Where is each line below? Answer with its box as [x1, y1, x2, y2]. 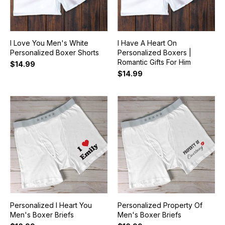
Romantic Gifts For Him [117, 58, 191, 67]
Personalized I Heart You [10, 201, 92, 210]
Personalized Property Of [117, 201, 202, 210]
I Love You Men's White [10, 39, 88, 48]
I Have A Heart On [117, 39, 177, 48]
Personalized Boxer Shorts [10, 48, 99, 57]
